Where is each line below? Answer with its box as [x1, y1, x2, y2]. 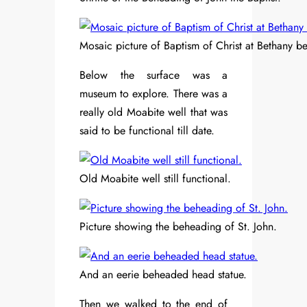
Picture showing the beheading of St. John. [79, 219, 277, 235]
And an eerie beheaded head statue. [79, 267, 247, 283]
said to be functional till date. [79, 123, 214, 139]
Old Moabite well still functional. [79, 171, 231, 187]
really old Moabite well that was [79, 104, 228, 121]
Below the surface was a [79, 67, 228, 84]
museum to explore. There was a [79, 86, 228, 102]
